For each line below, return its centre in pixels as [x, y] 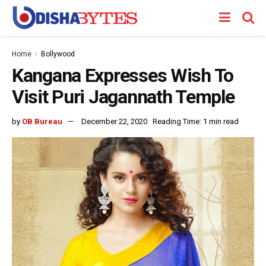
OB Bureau [42, 121]
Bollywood [58, 54]
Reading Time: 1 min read [196, 121]
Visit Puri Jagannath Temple [123, 97]
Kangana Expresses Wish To [123, 75]
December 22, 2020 [114, 121]
